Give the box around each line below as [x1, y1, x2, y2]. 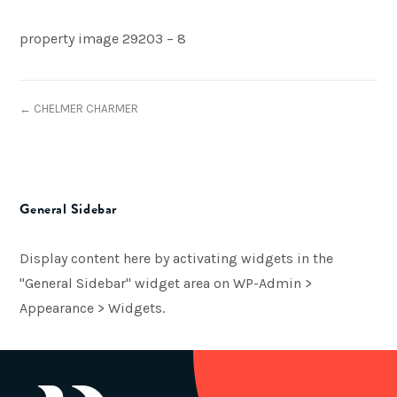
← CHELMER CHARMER [19, 102, 139, 115]
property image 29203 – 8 [19, 30, 187, 47]
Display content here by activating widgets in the [19, 250, 334, 267]
